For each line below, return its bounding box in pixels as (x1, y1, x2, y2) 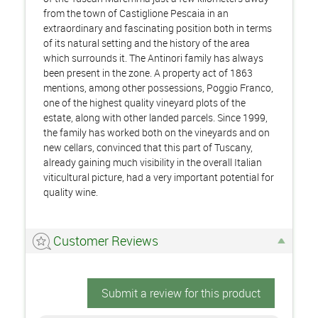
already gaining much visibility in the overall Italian (43, 155, 262, 169)
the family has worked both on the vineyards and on (43, 126, 270, 139)
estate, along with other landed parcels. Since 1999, (43, 111, 268, 124)
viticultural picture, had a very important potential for (43, 170, 274, 184)
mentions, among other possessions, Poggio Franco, (43, 81, 273, 94)
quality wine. (43, 185, 100, 199)
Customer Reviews (53, 232, 158, 249)
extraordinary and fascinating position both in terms (43, 21, 272, 35)
